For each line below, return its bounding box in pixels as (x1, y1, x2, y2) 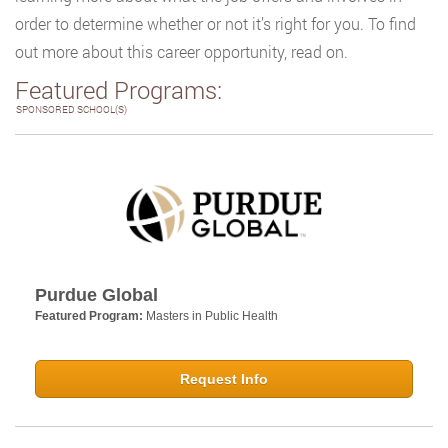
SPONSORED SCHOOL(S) (16, 103, 127, 116)
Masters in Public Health (146, 309, 278, 324)
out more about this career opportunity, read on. (15, 41, 348, 62)
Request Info (180, 371, 268, 388)
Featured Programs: (15, 74, 222, 106)
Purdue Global (35, 285, 158, 306)
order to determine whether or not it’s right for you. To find (15, 13, 416, 34)
